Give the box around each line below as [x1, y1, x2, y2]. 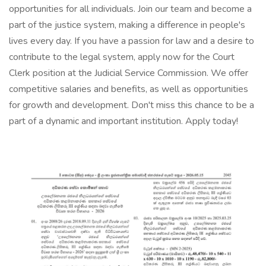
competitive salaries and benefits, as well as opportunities [9, 83, 248, 96]
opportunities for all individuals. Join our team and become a [9, 2, 252, 15]
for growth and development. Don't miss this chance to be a [9, 99, 254, 112]
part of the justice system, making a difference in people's [9, 18, 245, 31]
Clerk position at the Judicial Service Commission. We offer [9, 66, 248, 80]
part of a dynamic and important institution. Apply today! [9, 115, 238, 128]
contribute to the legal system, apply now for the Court [9, 50, 235, 64]
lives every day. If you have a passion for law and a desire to [9, 34, 254, 47]
